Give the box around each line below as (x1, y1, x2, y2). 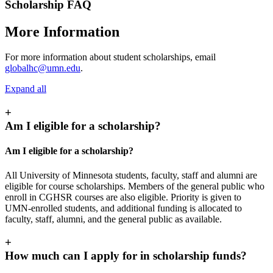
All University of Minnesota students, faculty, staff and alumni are (5, 169, 257, 180)
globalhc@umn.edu (5, 63, 80, 74)
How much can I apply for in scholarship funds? (5, 249, 247, 263)
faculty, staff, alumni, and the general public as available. (5, 213, 222, 224)
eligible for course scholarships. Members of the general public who (5, 180, 264, 191)
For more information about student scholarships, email (5, 52, 216, 63)
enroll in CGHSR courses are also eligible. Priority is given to (5, 191, 241, 202)
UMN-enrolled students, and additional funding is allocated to (5, 202, 242, 213)
